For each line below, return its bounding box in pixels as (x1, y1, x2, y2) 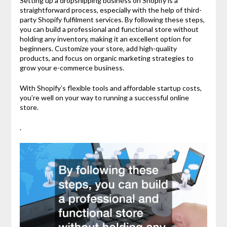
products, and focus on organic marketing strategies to (19, 53, 194, 62)
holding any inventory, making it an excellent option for (19, 34, 192, 43)
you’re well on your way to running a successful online (19, 93, 189, 102)
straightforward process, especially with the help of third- (19, 5, 202, 14)
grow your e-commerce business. (19, 63, 124, 72)
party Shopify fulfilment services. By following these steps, (19, 15, 205, 24)
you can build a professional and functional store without (19, 24, 199, 33)
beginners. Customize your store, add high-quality (19, 44, 177, 53)
